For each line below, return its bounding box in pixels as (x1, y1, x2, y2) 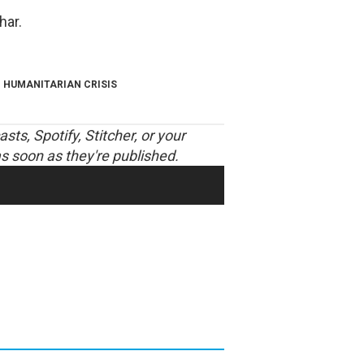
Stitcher (84, 127, 134, 145)
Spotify (33, 127, 78, 145)
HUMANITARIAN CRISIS (3, 79, 117, 91)
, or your (134, 127, 185, 145)
